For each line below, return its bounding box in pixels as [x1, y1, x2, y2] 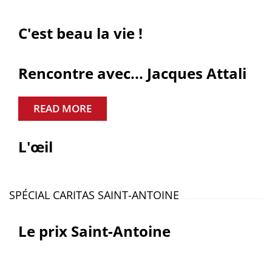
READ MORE [33, 101, 92, 115]
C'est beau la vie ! [18, 23, 143, 43]
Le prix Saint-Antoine [18, 221, 171, 241]
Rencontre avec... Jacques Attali [18, 63, 246, 83]
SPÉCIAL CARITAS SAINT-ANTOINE [9, 188, 179, 202]
